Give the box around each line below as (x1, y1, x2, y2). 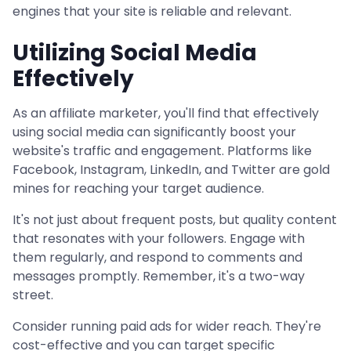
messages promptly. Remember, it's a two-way (13, 267, 305, 285)
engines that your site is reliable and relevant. (13, 2, 291, 20)
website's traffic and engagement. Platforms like (13, 142, 312, 160)
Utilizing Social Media (13, 38, 257, 68)
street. (13, 286, 53, 304)
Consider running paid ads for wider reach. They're (13, 317, 321, 335)
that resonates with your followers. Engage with (13, 230, 305, 248)
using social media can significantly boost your (13, 123, 296, 141)
